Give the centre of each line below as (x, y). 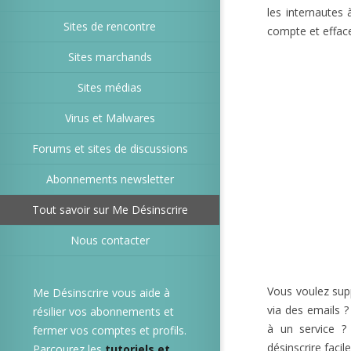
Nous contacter (110, 240)
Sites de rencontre (110, 26)
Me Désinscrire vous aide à (101, 293)
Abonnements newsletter (110, 179)
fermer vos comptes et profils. (110, 330)
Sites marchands (110, 57)
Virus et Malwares (110, 118)
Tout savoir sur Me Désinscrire (110, 210)
